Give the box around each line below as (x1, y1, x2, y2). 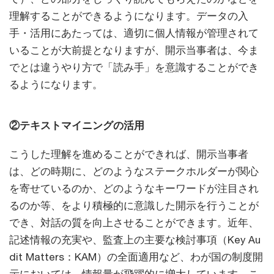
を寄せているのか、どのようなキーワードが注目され (9, 182, 259, 195)
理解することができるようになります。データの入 (9, 10, 248, 23)
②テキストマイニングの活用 (9, 119, 144, 132)
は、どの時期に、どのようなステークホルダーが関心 (9, 165, 259, 178)
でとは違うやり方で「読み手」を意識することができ (9, 61, 259, 74)
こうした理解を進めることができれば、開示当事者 (9, 148, 248, 161)
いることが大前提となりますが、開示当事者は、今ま (9, 44, 259, 57)
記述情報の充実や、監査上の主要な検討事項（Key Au (9, 234, 261, 246)
